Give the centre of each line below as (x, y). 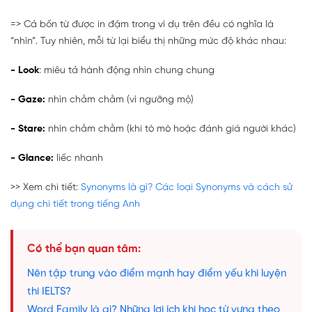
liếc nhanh (80, 158)
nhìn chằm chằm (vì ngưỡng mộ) (121, 100)
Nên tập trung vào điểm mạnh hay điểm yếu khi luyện (157, 273)
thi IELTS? (49, 291)
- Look (25, 70)
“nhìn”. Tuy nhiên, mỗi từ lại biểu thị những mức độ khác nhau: (148, 41)
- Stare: (28, 129)
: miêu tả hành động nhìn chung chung (127, 70)
